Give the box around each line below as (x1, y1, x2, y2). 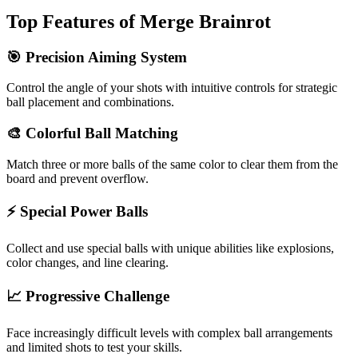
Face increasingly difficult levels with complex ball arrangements (6, 325, 332, 340)
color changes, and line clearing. (6, 256, 169, 270)
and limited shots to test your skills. (6, 340, 182, 354)
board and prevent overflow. (6, 171, 149, 185)
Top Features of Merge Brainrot (6, 10, 271, 32)
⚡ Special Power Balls (6, 203, 148, 221)
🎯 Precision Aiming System (6, 48, 187, 66)
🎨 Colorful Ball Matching (6, 124, 178, 141)
